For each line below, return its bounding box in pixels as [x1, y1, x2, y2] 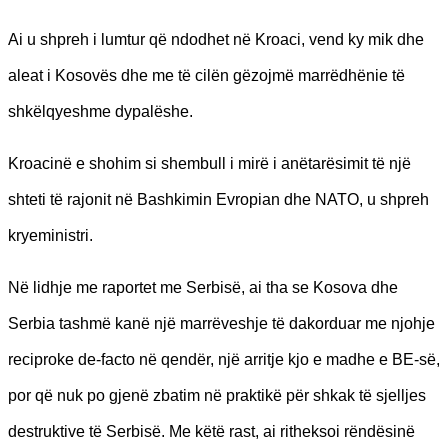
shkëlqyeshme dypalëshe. [8, 102, 193, 120]
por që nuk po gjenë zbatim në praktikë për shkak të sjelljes [8, 386, 426, 404]
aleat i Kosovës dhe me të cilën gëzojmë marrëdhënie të [8, 66, 405, 84]
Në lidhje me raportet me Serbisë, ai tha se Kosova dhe [8, 278, 398, 296]
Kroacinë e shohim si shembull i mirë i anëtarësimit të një [8, 154, 411, 172]
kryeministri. [8, 226, 93, 244]
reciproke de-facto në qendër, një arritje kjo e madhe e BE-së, [8, 350, 440, 368]
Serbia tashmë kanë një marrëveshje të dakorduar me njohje [8, 314, 435, 332]
